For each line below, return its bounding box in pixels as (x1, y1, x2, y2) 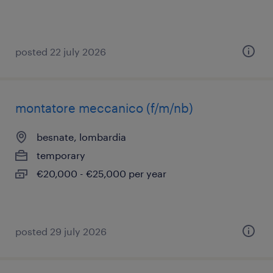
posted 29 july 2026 (15, 225, 107, 237)
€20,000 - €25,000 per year (37, 168, 166, 179)
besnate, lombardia (37, 131, 126, 143)
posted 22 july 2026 (15, 46, 106, 57)
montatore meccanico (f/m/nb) (15, 101, 193, 115)
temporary (37, 149, 85, 161)
